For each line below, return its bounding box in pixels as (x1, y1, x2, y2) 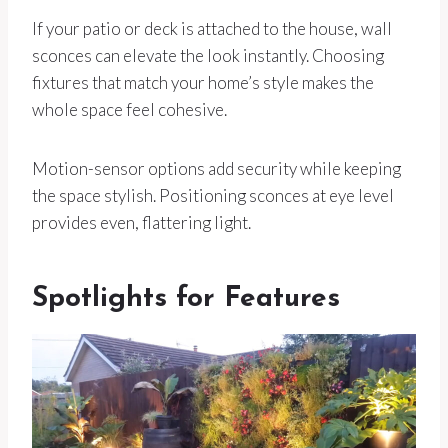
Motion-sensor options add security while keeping (32, 158, 401, 180)
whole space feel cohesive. (32, 99, 227, 121)
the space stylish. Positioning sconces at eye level (32, 185, 394, 207)
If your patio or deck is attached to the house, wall (32, 18, 392, 40)
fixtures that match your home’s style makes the (32, 72, 374, 94)
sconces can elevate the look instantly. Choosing (32, 45, 384, 67)
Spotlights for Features (32, 285, 340, 314)
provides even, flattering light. (32, 212, 251, 234)
